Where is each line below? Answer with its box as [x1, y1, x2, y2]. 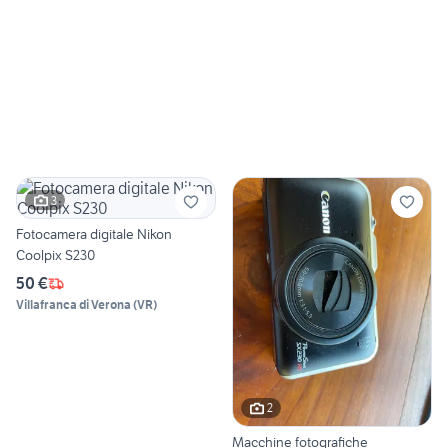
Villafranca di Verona [16, 297, 131, 313]
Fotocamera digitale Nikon [16, 225, 172, 244]
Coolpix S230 [16, 246, 95, 265]
